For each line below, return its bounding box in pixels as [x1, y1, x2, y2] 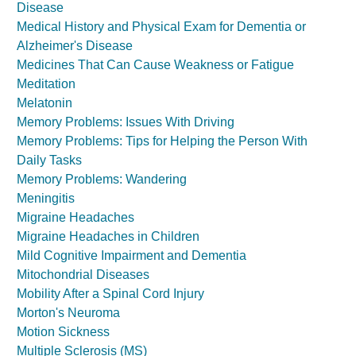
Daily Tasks [17, 153, 82, 167]
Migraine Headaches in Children [17, 230, 199, 243]
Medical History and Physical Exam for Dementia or [17, 20, 306, 33]
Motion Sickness [17, 325, 110, 339]
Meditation [17, 77, 75, 91]
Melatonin [17, 96, 72, 110]
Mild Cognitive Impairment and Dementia [17, 249, 246, 262]
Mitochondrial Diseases [17, 268, 149, 281]
